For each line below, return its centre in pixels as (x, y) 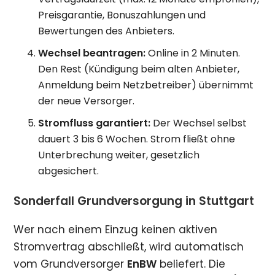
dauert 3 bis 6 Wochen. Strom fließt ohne (137, 139)
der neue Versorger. (87, 101)
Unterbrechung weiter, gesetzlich (119, 155)
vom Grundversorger (71, 264)
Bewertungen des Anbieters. (107, 31)
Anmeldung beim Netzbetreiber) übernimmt (146, 85)
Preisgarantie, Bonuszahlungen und (122, 15)
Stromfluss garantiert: (95, 123)
